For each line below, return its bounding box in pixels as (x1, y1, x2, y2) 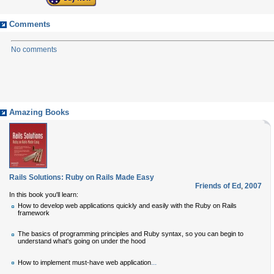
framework (18, 209, 50, 217)
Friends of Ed (195, 182, 241, 190)
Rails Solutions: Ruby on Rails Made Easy (9, 173, 154, 182)
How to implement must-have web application (18, 259, 151, 266)
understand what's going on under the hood (18, 237, 146, 245)
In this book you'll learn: (9, 191, 78, 198)
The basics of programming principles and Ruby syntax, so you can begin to (18, 230, 243, 237)
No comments (11, 45, 57, 54)
